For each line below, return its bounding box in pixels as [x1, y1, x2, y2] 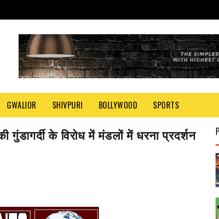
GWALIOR [7, 99, 37, 111]
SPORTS [153, 99, 179, 111]
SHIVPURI [52, 99, 83, 111]
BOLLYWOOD [98, 99, 137, 111]
